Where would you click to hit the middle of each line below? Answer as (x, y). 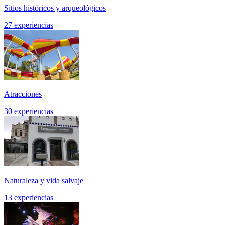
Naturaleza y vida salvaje (44, 181)
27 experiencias (29, 25)
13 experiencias (29, 198)
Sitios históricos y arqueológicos (55, 8)
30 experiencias (29, 111)
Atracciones (23, 94)
